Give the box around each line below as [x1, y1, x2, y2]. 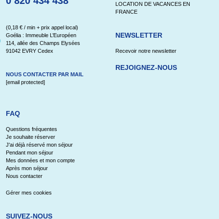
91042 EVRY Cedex [6, 48, 53, 54]
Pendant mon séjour [6, 150, 53, 156]
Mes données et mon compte [6, 157, 75, 164]
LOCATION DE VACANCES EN [115, 1, 190, 7]
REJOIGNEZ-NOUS [115, 64, 177, 72]
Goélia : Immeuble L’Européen [6, 32, 76, 39]
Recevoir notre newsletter [115, 48, 176, 54]
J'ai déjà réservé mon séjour [6, 142, 73, 148]
